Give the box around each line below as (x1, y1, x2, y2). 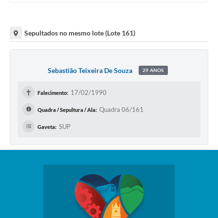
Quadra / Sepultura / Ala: (37, 107, 97, 113)
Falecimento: (37, 90, 68, 96)
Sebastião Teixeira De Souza (48, 66, 133, 74)
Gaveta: (37, 124, 56, 130)
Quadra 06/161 (99, 106, 144, 114)
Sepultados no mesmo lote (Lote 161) (24, 28, 135, 37)
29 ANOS (143, 67, 164, 73)
